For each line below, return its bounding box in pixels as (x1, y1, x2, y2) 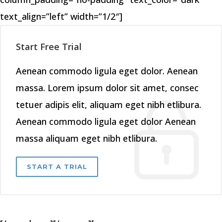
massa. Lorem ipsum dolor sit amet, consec (16, 82, 199, 94)
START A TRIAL (27, 163, 87, 170)
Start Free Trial (16, 41, 82, 53)
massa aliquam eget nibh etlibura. (16, 132, 157, 144)
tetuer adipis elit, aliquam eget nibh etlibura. (16, 99, 201, 111)
